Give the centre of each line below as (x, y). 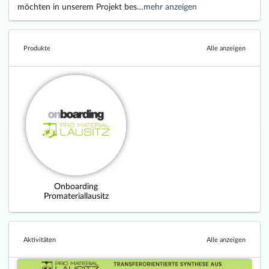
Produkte (37, 48)
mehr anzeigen (170, 7)
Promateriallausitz (76, 195)
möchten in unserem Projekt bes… (80, 7)
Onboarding (76, 186)
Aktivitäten (40, 239)
